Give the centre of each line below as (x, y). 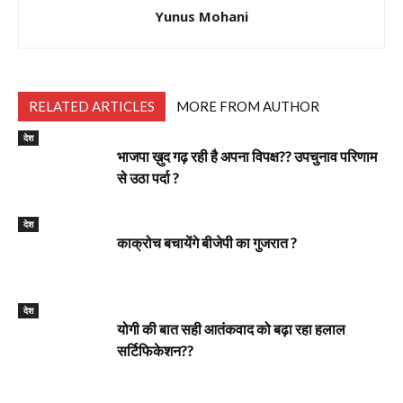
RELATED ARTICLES (92, 106)
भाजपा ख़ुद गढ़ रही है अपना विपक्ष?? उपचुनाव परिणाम (247, 156)
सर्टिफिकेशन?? (155, 350)
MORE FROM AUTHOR (248, 106)
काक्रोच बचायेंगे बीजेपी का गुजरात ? (207, 242)
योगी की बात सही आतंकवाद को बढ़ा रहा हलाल (231, 329)
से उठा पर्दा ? (148, 178)
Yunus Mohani (201, 16)
